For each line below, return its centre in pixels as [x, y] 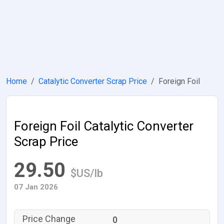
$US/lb [87, 173]
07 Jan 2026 [36, 187]
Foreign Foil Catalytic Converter [104, 126]
